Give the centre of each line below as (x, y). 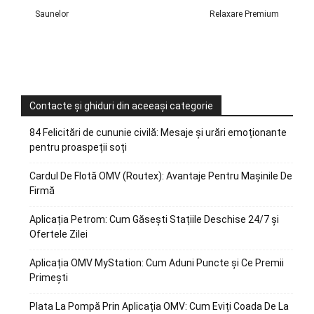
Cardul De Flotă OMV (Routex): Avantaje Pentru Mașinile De (161, 176)
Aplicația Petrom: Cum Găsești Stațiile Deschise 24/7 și (154, 220)
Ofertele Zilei (59, 234)
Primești (49, 278)
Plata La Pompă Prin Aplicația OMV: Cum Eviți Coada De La (159, 307)
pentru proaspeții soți (78, 148)
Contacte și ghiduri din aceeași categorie (121, 106)
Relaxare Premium (244, 14)
